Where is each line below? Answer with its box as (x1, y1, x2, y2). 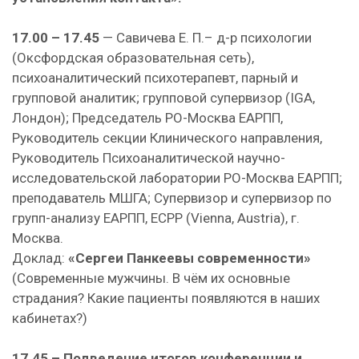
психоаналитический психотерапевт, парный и (12, 70, 298, 86)
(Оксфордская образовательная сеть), (12, 50, 254, 66)
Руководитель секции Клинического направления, (12, 130, 322, 146)
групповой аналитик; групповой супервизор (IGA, (12, 90, 315, 106)
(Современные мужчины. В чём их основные (12, 270, 290, 286)
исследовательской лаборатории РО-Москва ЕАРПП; (12, 170, 342, 186)
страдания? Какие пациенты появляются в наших (12, 290, 320, 306)
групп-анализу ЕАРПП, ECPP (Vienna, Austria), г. (12, 210, 300, 226)
